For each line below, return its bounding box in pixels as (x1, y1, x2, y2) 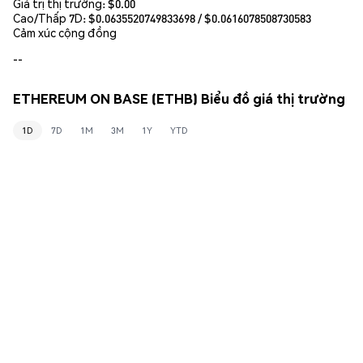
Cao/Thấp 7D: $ (13, 10, 96, 25)
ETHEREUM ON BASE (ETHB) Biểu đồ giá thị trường (13, 90, 345, 108)
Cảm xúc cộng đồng (13, 24, 117, 40)
